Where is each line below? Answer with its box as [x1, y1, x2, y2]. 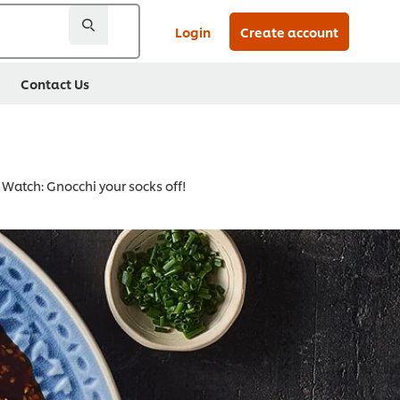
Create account [240, 22, 338, 40]
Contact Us [21, 75, 89, 92]
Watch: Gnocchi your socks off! [2, 177, 187, 195]
